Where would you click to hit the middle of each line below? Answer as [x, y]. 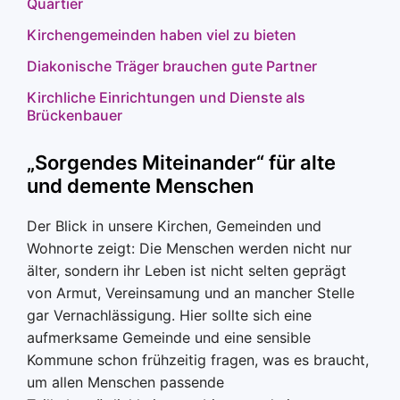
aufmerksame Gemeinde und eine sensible [169, 337]
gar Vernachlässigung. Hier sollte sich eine [169, 315]
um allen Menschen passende [125, 382]
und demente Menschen [140, 186]
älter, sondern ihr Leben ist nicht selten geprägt [187, 271]
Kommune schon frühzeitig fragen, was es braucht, [198, 360]
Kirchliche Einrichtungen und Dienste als [166, 97]
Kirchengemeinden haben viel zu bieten [162, 35]
